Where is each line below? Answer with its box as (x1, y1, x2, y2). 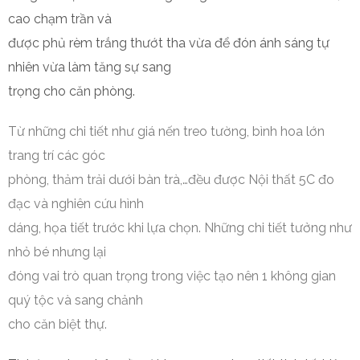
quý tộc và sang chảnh (8, 292, 143, 308)
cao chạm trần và (8, 11, 112, 27)
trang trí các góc (8, 148, 105, 163)
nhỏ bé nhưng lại (8, 244, 106, 260)
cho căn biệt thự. (8, 317, 107, 332)
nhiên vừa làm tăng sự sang (8, 59, 171, 75)
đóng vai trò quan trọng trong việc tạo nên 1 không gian (8, 268, 336, 284)
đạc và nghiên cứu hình (8, 196, 144, 211)
